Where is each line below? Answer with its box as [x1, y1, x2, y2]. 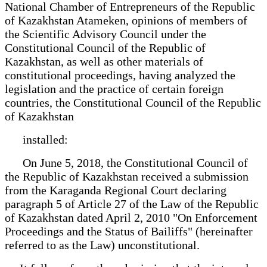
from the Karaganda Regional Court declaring [5, 183, 226, 197]
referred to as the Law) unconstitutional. [5, 238, 200, 252]
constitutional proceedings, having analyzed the [5, 68, 235, 82]
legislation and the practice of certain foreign [5, 82, 223, 95]
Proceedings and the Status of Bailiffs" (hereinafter [5, 224, 253, 238]
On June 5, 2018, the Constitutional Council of [5, 156, 248, 169]
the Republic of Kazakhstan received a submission [5, 169, 249, 183]
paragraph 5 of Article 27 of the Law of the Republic [5, 197, 259, 210]
